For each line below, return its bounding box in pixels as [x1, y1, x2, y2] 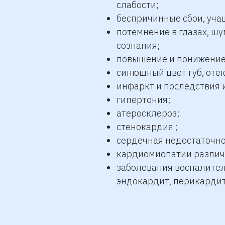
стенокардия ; [117, 121, 178, 133]
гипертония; [117, 94, 171, 105]
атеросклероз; [117, 107, 180, 119]
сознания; [117, 40, 160, 51]
